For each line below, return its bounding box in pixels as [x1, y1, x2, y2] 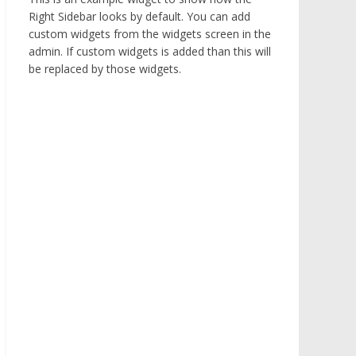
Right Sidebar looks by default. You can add [29, 9, 250, 24]
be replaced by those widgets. [29, 61, 181, 76]
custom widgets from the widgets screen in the [29, 26, 271, 41]
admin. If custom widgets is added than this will [29, 44, 271, 59]
